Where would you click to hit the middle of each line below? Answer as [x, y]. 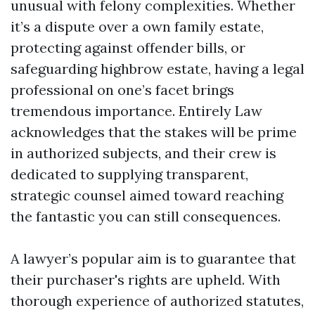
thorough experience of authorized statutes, [157, 301]
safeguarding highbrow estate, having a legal [157, 69]
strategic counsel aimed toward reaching [147, 195]
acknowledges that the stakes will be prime [154, 132]
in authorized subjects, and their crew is [143, 153]
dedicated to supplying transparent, [129, 174]
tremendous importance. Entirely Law [136, 111]
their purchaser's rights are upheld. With [146, 279]
